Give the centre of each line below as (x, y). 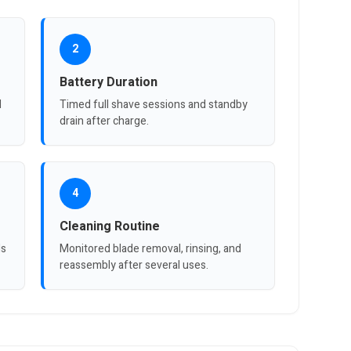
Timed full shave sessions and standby (154, 104)
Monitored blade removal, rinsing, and (151, 248)
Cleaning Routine (110, 226)
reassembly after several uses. (134, 265)
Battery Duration (109, 82)
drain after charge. (105, 121)
